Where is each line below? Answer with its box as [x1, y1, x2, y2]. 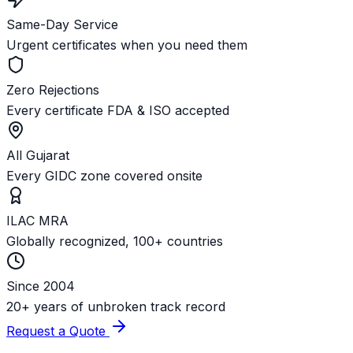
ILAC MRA [6, 213, 69, 229]
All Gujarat [6, 147, 69, 164]
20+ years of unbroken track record [6, 299, 225, 315]
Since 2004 [6, 278, 75, 295]
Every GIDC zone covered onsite [6, 168, 203, 184]
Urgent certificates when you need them [6, 37, 247, 54]
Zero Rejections [6, 82, 99, 98]
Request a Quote [6, 323, 110, 340]
